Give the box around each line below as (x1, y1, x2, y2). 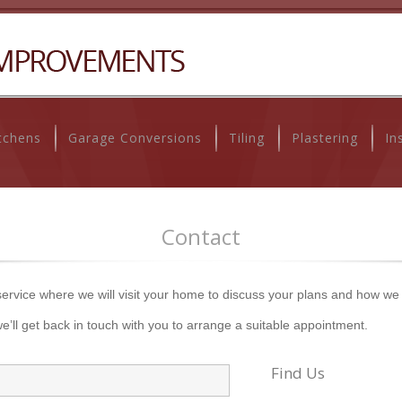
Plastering (292, 129, 358, 146)
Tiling (229, 129, 265, 146)
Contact (162, 222, 240, 251)
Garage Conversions (68, 129, 202, 146)
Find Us (271, 363, 325, 383)
